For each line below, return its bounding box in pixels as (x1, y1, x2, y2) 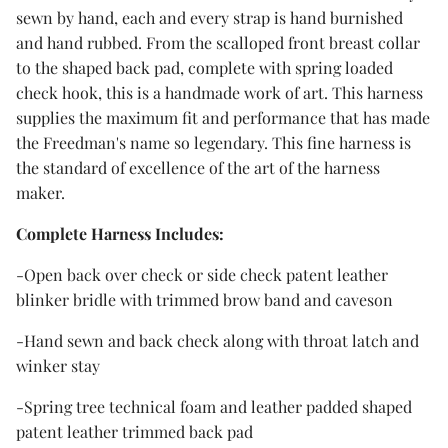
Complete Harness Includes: (16, 222, 224, 244)
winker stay (16, 354, 100, 376)
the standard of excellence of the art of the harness (16, 156, 380, 178)
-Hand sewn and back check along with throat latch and (16, 329, 419, 351)
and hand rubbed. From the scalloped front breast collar (16, 31, 420, 53)
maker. (16, 181, 65, 203)
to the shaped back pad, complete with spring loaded (16, 56, 393, 78)
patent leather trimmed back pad (16, 420, 253, 442)
